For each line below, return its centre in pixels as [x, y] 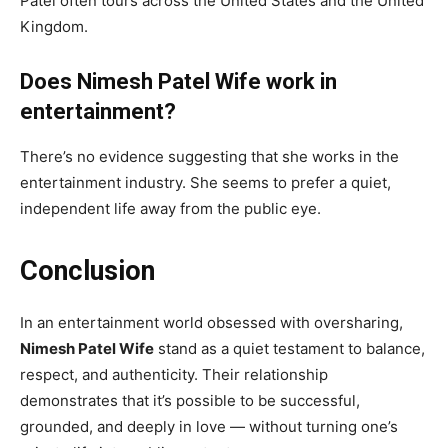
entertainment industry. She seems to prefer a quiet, [205, 183]
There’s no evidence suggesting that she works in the [209, 157]
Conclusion [87, 271]
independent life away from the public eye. [170, 209]
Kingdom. [54, 27]
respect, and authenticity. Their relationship [174, 375]
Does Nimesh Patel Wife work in [178, 82]
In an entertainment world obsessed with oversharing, [211, 323]
